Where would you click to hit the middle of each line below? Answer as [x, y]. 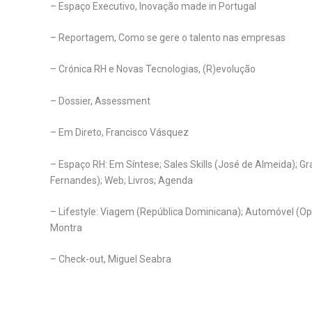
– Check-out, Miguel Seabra [111, 259]
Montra [66, 228]
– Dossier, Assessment [100, 101]
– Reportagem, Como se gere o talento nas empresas [168, 38]
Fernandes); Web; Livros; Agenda [122, 180]
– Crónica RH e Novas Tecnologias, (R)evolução [153, 69]
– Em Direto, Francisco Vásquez [119, 133]
